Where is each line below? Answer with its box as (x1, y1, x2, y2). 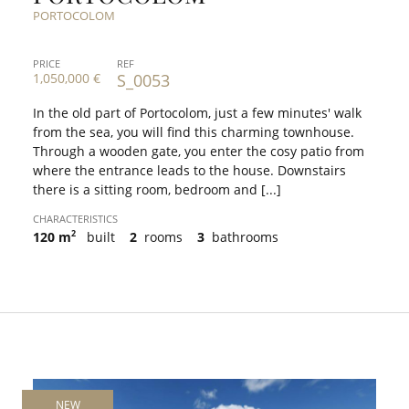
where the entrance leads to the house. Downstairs (33, 161, 346, 179)
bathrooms (208, 227, 278, 246)
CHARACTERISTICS (33, 211, 118, 225)
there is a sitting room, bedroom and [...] (33, 180, 281, 198)
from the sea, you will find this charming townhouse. (33, 122, 354, 141)
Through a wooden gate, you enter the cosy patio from (33, 142, 364, 160)
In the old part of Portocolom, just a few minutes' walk (33, 103, 362, 121)
